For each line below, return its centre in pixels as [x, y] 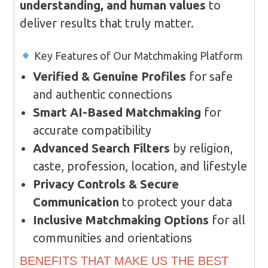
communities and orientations [112, 238]
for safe [209, 77]
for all [227, 220]
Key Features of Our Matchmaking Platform [137, 56]
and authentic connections [102, 95]
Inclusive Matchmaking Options [121, 220]
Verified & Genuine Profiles [109, 77]
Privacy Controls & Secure [106, 184]
